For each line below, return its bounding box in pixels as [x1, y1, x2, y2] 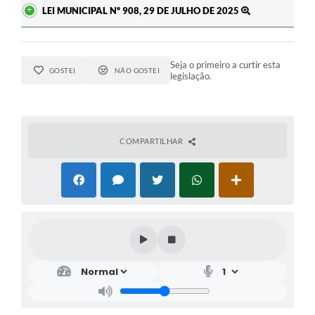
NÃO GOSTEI [114, 65, 160, 75]
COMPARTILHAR [120, 136, 185, 146]
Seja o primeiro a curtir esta [170, 58, 281, 70]
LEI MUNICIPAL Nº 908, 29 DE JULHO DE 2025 [42, 4, 241, 16]
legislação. [170, 70, 212, 82]
